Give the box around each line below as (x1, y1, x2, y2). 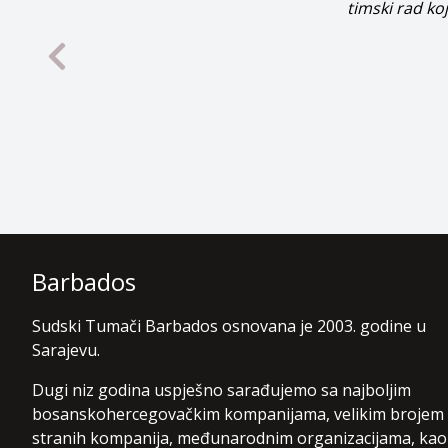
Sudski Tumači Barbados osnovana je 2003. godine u (32, 315, 426, 337)
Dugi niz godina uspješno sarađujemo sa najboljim (32, 379, 411, 401)
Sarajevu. (32, 339, 100, 361)
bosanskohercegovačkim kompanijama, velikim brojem (32, 403, 444, 425)
